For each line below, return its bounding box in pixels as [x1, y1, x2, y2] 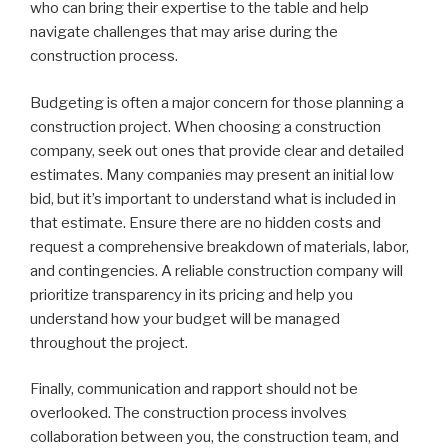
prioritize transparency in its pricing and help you [30, 285, 353, 304]
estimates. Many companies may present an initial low [30, 165, 394, 184]
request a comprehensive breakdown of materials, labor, [30, 237, 409, 256]
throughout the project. [30, 333, 188, 352]
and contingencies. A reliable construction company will [30, 261, 403, 280]
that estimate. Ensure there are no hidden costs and [30, 213, 381, 232]
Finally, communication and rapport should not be [30, 380, 358, 398]
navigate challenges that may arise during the [30, 23, 338, 41]
